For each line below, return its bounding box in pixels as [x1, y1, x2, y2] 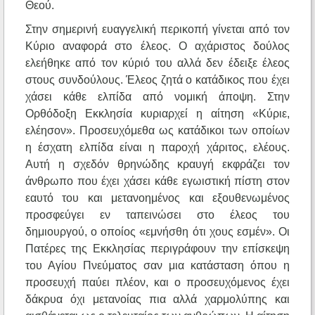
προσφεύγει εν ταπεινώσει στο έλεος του [25, 209, 290, 221]
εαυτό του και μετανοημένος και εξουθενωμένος [25, 192, 290, 205]
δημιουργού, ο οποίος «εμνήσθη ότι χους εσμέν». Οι [25, 226, 290, 238]
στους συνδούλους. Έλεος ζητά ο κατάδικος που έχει [25, 74, 290, 86]
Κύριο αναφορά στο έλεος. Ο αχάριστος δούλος [25, 40, 290, 53]
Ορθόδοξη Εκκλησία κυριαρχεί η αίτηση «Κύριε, [25, 108, 290, 120]
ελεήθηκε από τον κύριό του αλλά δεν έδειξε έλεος [25, 57, 290, 70]
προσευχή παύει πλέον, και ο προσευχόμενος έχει [25, 276, 290, 289]
